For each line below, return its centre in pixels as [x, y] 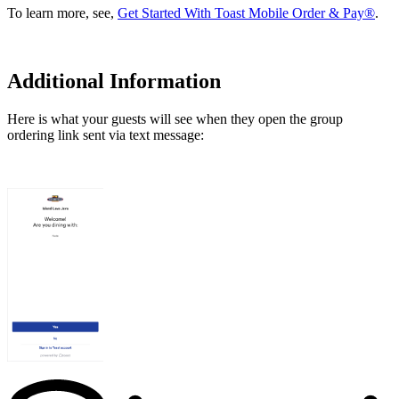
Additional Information [114, 81]
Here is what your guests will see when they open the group [175, 119]
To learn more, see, [62, 13]
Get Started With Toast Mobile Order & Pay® [246, 13]
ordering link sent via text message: [106, 135]
